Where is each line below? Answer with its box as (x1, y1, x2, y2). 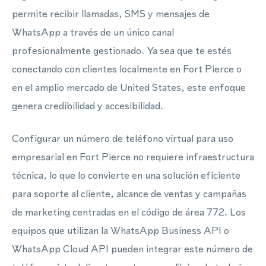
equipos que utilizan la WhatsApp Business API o (12, 223, 229, 237)
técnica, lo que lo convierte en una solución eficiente (12, 168, 240, 182)
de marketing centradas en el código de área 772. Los (12, 205, 246, 219)
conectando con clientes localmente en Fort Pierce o (12, 62, 242, 76)
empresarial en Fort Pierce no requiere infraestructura (12, 150, 254, 164)
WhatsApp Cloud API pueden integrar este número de (12, 242, 253, 256)
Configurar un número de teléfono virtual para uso (12, 131, 233, 145)
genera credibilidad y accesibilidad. (12, 99, 163, 113)
